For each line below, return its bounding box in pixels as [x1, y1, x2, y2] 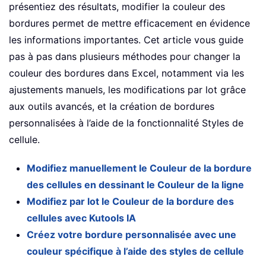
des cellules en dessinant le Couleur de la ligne [27, 179, 244, 191]
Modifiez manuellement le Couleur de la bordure [27, 162, 252, 175]
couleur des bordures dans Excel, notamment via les [9, 67, 244, 80]
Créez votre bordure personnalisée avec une [27, 229, 236, 241]
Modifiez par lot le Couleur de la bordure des [27, 195, 234, 208]
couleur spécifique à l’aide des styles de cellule [27, 245, 244, 258]
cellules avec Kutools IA [27, 212, 136, 224]
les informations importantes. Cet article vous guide [9, 34, 243, 46]
